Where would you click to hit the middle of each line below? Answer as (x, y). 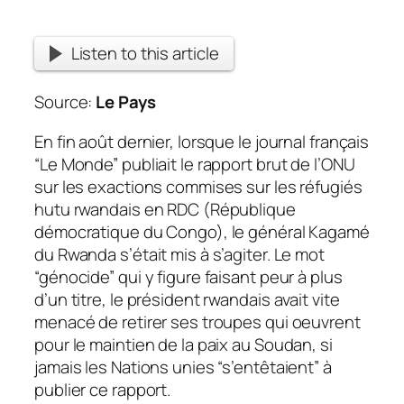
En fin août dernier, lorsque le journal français (202, 141)
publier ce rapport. (103, 389)
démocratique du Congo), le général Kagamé (202, 231)
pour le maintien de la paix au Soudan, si (184, 344)
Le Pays (126, 102)
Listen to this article (145, 53)
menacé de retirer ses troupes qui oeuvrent (197, 321)
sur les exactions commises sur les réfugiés (198, 186)
